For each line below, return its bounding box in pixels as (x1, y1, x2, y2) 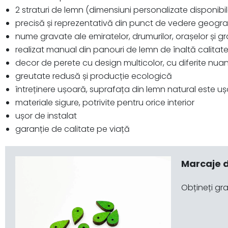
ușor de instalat (15, 110, 77, 122)
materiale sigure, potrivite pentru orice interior (15, 97, 194, 108)
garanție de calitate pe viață (15, 123, 130, 135)
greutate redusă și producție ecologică (15, 70, 172, 82)
